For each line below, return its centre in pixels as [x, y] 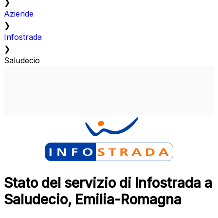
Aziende [19, 14]
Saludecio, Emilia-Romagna [93, 200]
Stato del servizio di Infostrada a [108, 183]
